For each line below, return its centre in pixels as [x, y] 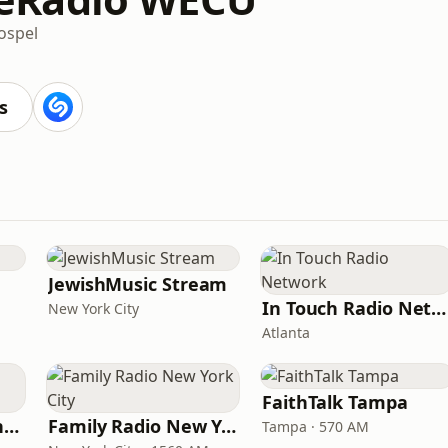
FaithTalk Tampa [335, 402]
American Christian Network [12, 426]
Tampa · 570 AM [315, 426]
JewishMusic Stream [138, 284]
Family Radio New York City [229, 426]
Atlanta [286, 332]
